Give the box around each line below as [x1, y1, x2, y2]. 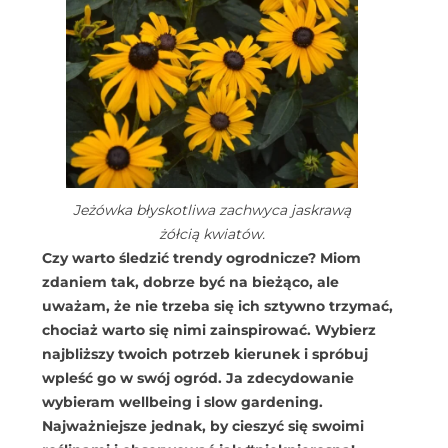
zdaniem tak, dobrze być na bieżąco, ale [42, 272, 339, 291]
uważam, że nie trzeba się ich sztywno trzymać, [42, 296, 393, 315]
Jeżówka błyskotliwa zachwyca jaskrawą [73, 200, 351, 219]
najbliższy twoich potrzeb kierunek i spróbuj [42, 344, 368, 363]
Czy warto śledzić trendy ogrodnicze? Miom [42, 248, 361, 267]
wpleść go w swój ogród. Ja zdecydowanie [42, 368, 354, 387]
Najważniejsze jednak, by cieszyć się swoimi [42, 416, 364, 435]
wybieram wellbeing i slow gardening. [42, 392, 323, 411]
